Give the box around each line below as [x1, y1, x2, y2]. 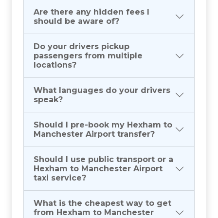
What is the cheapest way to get [34, 199, 171, 208]
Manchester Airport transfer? [34, 129, 155, 139]
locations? [34, 60, 76, 70]
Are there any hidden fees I [34, 7, 149, 17]
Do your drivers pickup [34, 42, 129, 52]
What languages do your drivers [34, 86, 170, 95]
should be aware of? [34, 17, 119, 26]
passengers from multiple [34, 51, 143, 61]
